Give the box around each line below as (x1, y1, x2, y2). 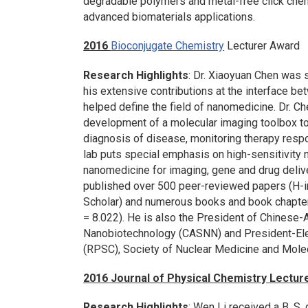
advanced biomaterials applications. (83, 10, 256, 24)
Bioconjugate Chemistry (111, 39, 225, 53)
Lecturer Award (224, 39, 300, 53)
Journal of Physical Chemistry (111, 271, 267, 285)
